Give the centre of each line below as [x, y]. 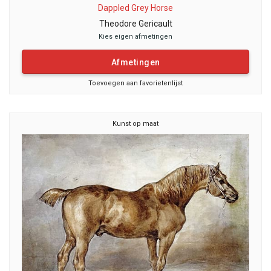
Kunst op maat [135, 124]
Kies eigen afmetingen [135, 37]
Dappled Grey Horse [135, 8]
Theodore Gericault [135, 24]
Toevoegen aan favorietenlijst [135, 83]
